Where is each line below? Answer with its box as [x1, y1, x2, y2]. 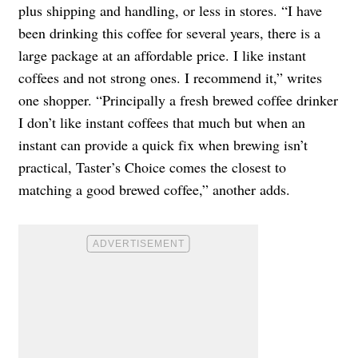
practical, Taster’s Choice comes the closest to [18, 157, 286, 177]
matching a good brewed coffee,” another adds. [18, 179, 290, 199]
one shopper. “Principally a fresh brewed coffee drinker [18, 89, 338, 109]
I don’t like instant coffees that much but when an [18, 112, 305, 132]
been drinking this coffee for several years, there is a [18, 22, 320, 42]
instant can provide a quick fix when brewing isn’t [18, 134, 308, 154]
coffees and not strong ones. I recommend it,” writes [18, 67, 322, 87]
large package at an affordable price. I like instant [18, 45, 306, 65]
